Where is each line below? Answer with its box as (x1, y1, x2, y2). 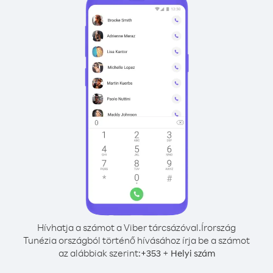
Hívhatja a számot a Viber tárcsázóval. (37, 221, 201, 233)
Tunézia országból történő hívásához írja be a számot (23, 234, 250, 246)
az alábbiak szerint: (58, 247, 141, 259)
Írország (201, 221, 236, 233)
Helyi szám (170, 247, 215, 259)
